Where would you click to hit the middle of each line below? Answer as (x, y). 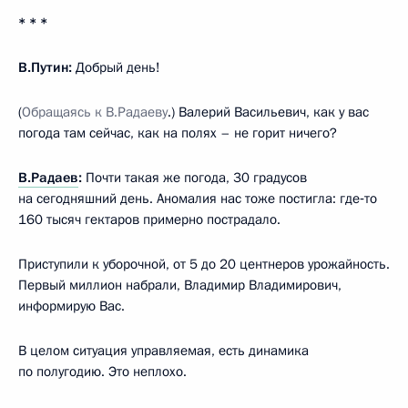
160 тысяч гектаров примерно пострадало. (149, 220)
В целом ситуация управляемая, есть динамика (163, 351)
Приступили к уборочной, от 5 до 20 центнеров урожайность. (204, 265)
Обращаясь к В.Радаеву (95, 112)
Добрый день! (116, 68)
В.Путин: (45, 68)
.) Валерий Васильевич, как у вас (268, 112)
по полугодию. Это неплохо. (102, 372)
